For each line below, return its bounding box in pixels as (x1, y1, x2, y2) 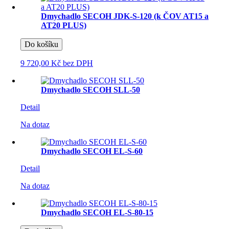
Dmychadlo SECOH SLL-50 (41, 85, 140, 94)
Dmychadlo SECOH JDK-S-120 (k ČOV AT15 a (41, 11, 209, 20)
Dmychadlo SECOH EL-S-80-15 (41, 208, 153, 217)
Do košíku (25, 39, 58, 49)
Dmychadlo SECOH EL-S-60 (41, 146, 143, 155)
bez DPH (61, 58, 93, 67)
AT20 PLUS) (41, 20, 86, 30)
